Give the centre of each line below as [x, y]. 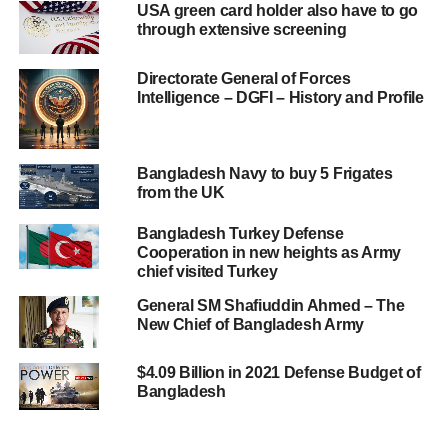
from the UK [180, 193]
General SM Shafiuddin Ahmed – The [270, 306]
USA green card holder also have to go [277, 11]
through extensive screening [241, 30]
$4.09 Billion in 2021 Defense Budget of [278, 373]
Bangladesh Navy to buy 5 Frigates [264, 174]
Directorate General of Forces [243, 79]
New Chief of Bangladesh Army [250, 325]
